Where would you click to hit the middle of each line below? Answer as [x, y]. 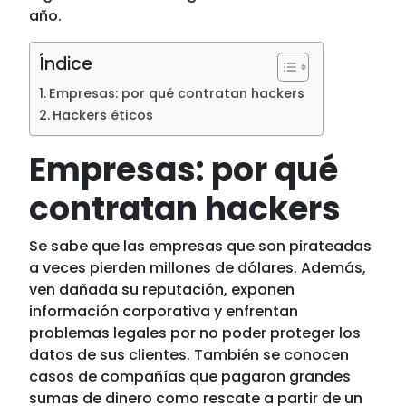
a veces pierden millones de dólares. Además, [198, 268]
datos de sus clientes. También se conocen [189, 355]
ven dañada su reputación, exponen [162, 290]
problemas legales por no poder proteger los [195, 333]
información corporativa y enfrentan [164, 311]
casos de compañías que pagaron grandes [190, 377]
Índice [66, 64]
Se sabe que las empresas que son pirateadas [201, 246]
